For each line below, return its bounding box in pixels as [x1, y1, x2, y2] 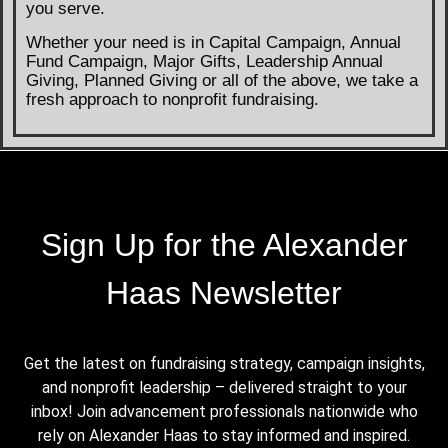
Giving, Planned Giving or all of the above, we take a [26, 70, 418, 90]
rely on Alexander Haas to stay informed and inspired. [38, 425, 410, 445]
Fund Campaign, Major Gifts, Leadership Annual [26, 51, 383, 71]
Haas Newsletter [106, 275, 342, 312]
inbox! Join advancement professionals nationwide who [30, 401, 418, 421]
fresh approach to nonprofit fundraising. [26, 89, 319, 109]
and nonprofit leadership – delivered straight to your [41, 377, 407, 397]
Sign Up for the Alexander [40, 227, 408, 264]
